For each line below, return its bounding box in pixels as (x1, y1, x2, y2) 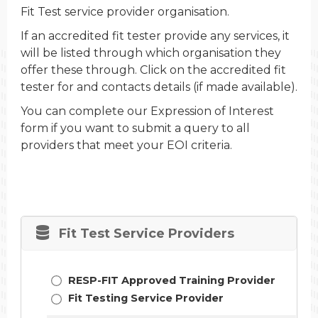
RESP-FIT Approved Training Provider (65, 273, 275, 287)
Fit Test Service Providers (58, 225, 234, 241)
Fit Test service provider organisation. (20, 5, 229, 18)
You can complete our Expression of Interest (20, 104, 274, 118)
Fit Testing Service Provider (65, 291, 224, 305)
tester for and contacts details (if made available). (20, 80, 297, 94)
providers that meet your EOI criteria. (20, 138, 232, 152)
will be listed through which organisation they (20, 46, 281, 60)
